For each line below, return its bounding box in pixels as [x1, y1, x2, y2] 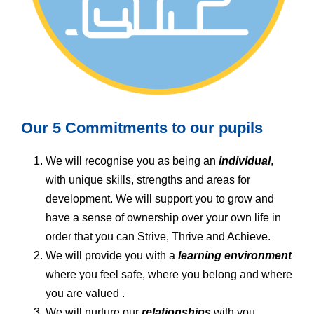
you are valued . [46, 287, 125, 300]
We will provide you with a [46, 250, 178, 262]
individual [219, 155, 271, 168]
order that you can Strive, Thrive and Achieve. [46, 231, 271, 243]
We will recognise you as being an [46, 155, 219, 168]
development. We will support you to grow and [46, 193, 274, 205]
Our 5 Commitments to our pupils [21, 119, 263, 137]
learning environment [178, 250, 292, 262]
